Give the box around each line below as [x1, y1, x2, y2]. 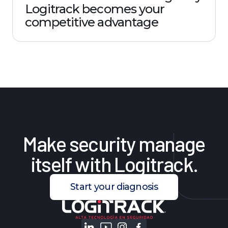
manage [138, 131, 205, 156]
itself [30, 151, 72, 176]
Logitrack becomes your [25, 1, 164, 16]
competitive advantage [25, 14, 158, 30]
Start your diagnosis [70, 181, 158, 192]
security [69, 131, 135, 156]
